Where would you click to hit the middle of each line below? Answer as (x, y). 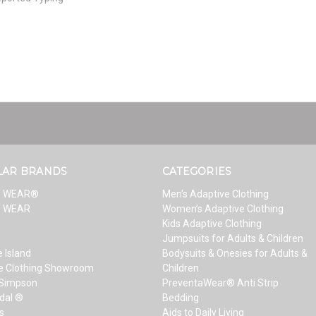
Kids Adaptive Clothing (212, 223)
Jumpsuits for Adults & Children (232, 238)
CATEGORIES (197, 171)
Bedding (180, 297)
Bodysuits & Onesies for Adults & (235, 253)
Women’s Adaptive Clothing (223, 208)
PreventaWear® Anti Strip (220, 282)
